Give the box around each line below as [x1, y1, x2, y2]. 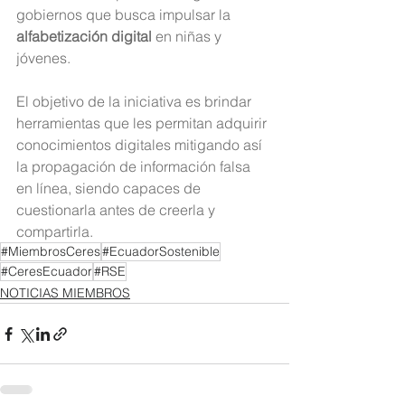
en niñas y [152, 27, 225, 46]
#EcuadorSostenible [102, 243, 220, 260]
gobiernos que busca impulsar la [16, 5, 234, 24]
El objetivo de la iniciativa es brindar [16, 92, 255, 111]
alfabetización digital [16, 27, 152, 46]
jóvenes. [16, 49, 71, 68]
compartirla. [16, 222, 93, 241]
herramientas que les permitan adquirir [16, 114, 270, 133]
